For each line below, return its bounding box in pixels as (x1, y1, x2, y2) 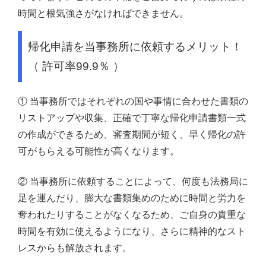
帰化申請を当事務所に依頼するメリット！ (28, 40, 242, 53)
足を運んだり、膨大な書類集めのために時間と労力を (18, 193, 246, 204)
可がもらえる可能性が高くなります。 (18, 146, 179, 157)
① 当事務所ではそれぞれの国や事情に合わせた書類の (18, 96, 248, 107)
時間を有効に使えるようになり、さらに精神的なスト (18, 226, 246, 237)
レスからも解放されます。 (18, 243, 132, 254)
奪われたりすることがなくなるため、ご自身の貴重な (18, 210, 246, 220)
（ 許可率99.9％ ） (28, 59, 124, 72)
